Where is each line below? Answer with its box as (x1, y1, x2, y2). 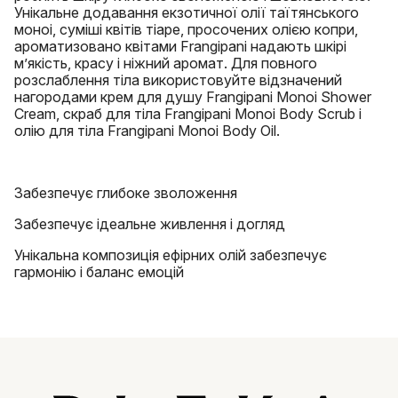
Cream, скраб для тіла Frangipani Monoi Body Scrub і (14, 105, 362, 123)
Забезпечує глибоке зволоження (14, 184, 237, 202)
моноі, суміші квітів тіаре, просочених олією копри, (14, 20, 358, 38)
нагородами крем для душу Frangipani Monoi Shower (14, 88, 371, 106)
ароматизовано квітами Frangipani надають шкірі (14, 37, 346, 55)
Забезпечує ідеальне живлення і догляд (14, 215, 285, 233)
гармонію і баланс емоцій (14, 263, 184, 281)
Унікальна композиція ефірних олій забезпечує (14, 246, 327, 264)
